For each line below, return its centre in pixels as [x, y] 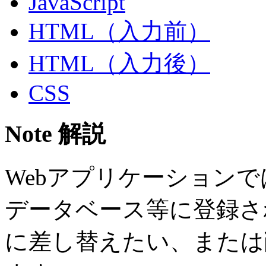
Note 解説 [55, 134]
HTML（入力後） [119, 64]
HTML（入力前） [119, 31]
